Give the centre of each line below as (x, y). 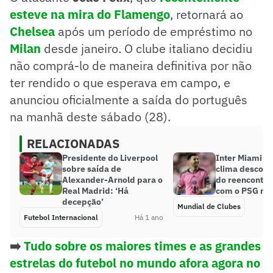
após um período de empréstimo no (154, 31)
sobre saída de (92, 168)
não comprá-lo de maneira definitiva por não (131, 65)
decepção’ (83, 201)
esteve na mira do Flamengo (90, 14)
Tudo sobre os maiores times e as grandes (142, 246)
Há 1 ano (149, 217)
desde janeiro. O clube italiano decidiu (147, 48)
